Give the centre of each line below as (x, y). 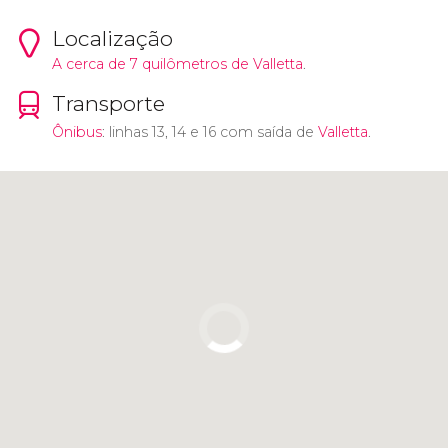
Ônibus (76, 131)
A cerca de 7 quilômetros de (152, 63)
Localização (112, 38)
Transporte (108, 103)
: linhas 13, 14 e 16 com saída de (209, 131)
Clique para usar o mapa (224, 200)
